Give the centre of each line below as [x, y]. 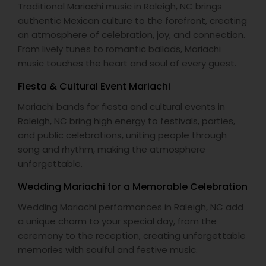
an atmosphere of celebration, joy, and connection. [132, 35]
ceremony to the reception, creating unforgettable [132, 235]
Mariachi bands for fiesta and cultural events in [121, 107]
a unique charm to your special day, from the [117, 221]
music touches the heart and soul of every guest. [127, 63]
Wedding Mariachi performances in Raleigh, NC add [131, 207]
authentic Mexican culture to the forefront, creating [132, 20]
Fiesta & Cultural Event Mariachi [94, 86]
